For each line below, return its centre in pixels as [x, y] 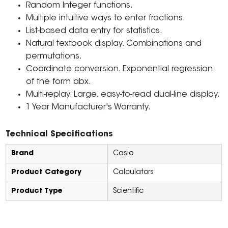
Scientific [129, 192]
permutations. [54, 57]
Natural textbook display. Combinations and [114, 44]
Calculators [134, 173]
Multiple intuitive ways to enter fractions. [106, 19]
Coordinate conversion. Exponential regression [120, 69]
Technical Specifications [60, 135]
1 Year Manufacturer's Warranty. [89, 108]
